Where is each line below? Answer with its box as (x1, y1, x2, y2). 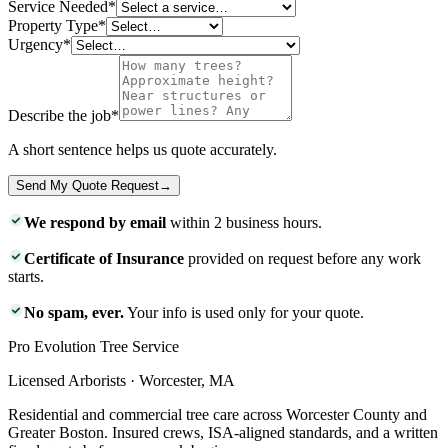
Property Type (8, 17, 98, 35)
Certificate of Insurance (24, 250, 184, 268)
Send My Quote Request (16, 178, 159, 194)
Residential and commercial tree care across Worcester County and (8, 406, 427, 424)
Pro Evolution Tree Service (8, 338, 179, 356)
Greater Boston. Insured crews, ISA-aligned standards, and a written (8, 424, 438, 442)
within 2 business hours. (166, 214, 322, 232)
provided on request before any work (184, 250, 421, 268)
